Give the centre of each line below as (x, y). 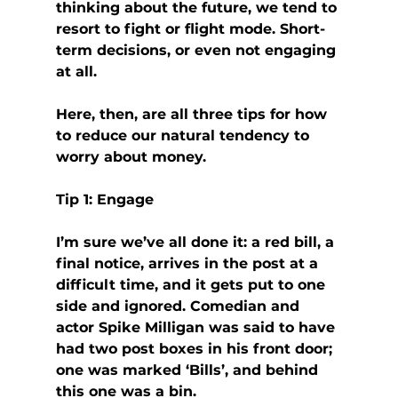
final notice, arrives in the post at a (189, 264)
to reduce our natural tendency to (184, 136)
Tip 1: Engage (104, 200)
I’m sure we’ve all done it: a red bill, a (197, 243)
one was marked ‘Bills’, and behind (189, 370)
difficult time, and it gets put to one (192, 285)
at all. (76, 72)
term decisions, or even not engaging (198, 51)
